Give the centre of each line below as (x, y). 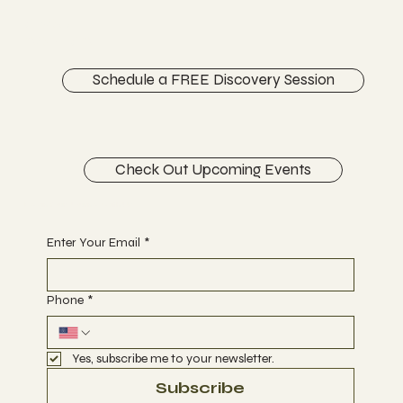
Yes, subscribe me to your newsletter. (173, 359)
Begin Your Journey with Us (78, 204)
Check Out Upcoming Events (214, 169)
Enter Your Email (93, 243)
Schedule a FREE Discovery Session (213, 80)
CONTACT (63, 41)
